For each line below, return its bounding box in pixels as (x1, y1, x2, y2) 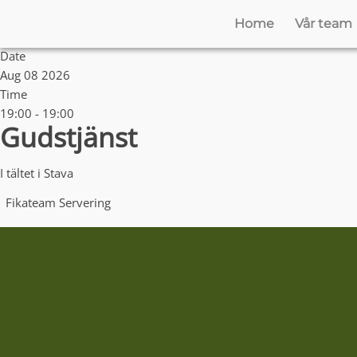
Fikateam (6, 194, 56, 210)
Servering (59, 194, 111, 210)
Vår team (294, 16, 352, 31)
